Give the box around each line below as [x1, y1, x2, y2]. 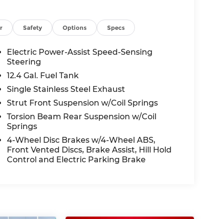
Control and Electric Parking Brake [7, 155, 146, 165]
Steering [7, 57, 42, 67]
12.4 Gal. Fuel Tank [7, 71, 79, 81]
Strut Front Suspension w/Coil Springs [7, 98, 158, 108]
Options [63, 24, 87, 32]
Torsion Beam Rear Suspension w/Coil [7, 112, 157, 122]
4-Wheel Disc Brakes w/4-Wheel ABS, [7, 135, 156, 145]
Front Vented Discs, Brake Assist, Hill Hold [7, 145, 172, 155]
